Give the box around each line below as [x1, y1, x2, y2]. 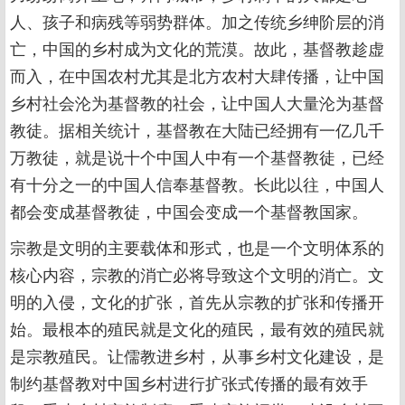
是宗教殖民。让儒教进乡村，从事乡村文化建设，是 [10, 344, 384, 367]
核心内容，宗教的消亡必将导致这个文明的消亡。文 [10, 262, 384, 286]
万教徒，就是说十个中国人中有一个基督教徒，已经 [10, 145, 384, 168]
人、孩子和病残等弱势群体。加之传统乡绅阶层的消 [10, 9, 384, 33]
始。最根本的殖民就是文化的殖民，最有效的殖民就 [10, 316, 384, 340]
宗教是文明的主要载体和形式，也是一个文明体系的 [10, 235, 384, 259]
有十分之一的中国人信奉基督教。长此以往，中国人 [10, 172, 384, 195]
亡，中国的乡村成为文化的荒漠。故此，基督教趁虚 [10, 36, 384, 60]
